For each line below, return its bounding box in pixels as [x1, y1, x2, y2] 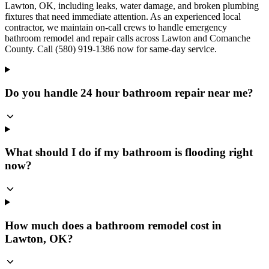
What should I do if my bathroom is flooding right [5, 146, 253, 159]
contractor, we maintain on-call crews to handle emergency [5, 22, 227, 33]
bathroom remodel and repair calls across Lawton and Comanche [5, 33, 250, 44]
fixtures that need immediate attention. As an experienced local [5, 11, 241, 22]
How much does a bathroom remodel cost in [5, 219, 222, 232]
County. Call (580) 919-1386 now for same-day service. [5, 44, 217, 55]
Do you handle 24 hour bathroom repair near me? [5, 86, 253, 99]
